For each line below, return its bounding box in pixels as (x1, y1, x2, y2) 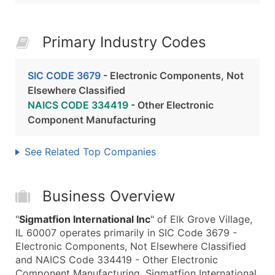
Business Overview (42, 187, 176, 205)
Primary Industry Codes (42, 33, 206, 51)
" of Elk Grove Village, (150, 213, 252, 225)
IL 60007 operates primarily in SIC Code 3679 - (15, 227, 237, 239)
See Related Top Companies (25, 145, 156, 158)
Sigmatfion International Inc (19, 213, 150, 225)
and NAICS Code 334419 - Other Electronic (15, 254, 218, 266)
